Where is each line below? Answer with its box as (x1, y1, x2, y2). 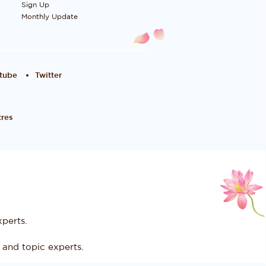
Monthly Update (21, 13, 78, 20)
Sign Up (21, 1, 49, 8)
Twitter (35, 72, 62, 80)
